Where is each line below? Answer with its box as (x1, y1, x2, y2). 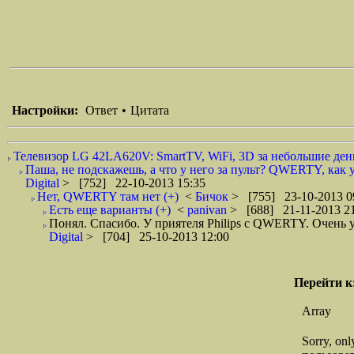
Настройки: (12, 104, 78, 117)
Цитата (130, 104, 169, 117)
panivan (187, 203, 230, 217)
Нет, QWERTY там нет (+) (37, 190, 179, 203)
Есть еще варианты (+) (49, 203, 171, 217)
